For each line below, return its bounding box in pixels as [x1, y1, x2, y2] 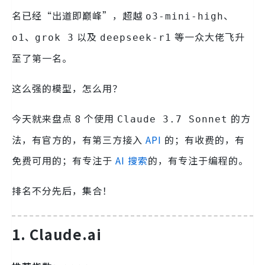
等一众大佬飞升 [172, 30, 245, 44]
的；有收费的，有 [161, 132, 245, 147]
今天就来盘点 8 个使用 [12, 111, 117, 125]
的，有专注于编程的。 [148, 153, 248, 167]
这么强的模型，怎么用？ [12, 81, 122, 95]
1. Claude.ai [12, 224, 102, 244]
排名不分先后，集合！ [12, 183, 112, 198]
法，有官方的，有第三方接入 [12, 132, 146, 147]
